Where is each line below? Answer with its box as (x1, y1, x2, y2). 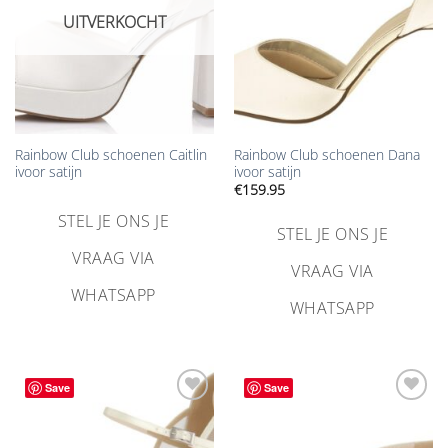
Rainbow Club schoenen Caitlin (14, 145, 207, 165)
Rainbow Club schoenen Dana (233, 145, 420, 165)
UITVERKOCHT (63, 11, 166, 34)
